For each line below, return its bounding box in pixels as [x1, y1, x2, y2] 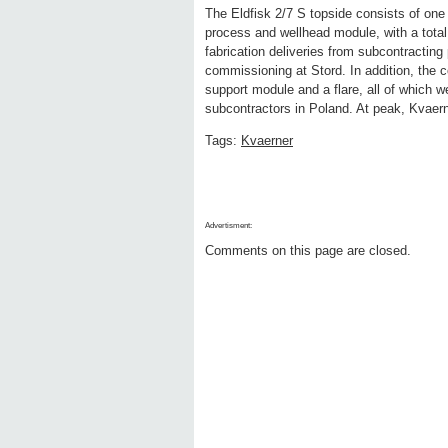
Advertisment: [205, 221, 252, 231]
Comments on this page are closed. [205, 243, 411, 259]
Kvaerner [241, 133, 293, 149]
